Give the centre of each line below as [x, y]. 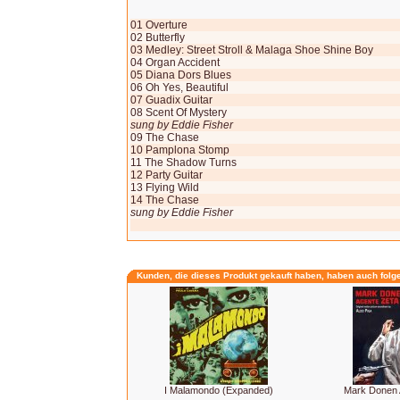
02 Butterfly [158, 37]
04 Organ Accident [175, 62]
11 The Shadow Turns [183, 162]
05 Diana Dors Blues [181, 75]
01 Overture [159, 25]
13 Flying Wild [165, 187]
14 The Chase [165, 200]
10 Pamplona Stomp [180, 150]
